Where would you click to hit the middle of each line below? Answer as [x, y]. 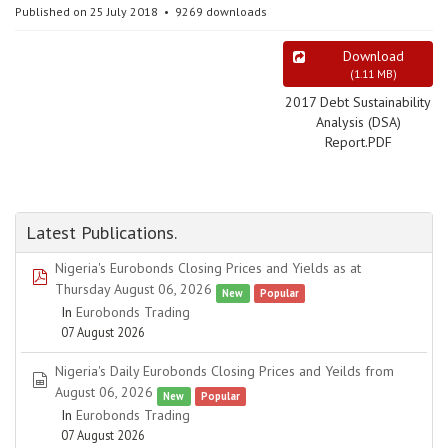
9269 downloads [219, 11]
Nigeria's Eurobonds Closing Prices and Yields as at [208, 268]
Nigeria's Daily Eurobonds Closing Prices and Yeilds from [224, 371]
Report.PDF [358, 142]
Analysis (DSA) [358, 122]
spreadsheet [84, 380]
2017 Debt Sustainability [358, 102]
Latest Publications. [101, 232]
